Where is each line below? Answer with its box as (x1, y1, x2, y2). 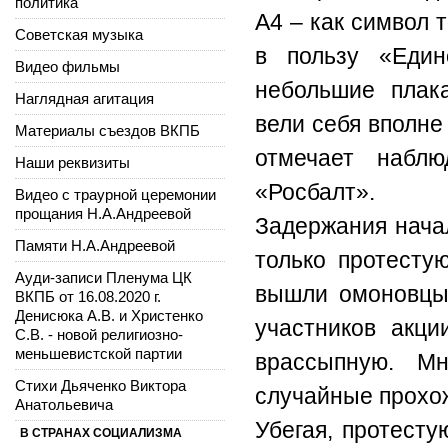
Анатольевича (15, 395, 113, 413)
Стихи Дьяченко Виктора (15, 376, 186, 394)
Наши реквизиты (15, 153, 130, 171)
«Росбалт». (255, 178, 375, 205)
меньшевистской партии (15, 344, 182, 362)
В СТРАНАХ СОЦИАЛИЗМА (20, 425, 182, 440)
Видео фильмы (15, 57, 120, 75)
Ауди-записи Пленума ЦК (15, 268, 192, 286)
